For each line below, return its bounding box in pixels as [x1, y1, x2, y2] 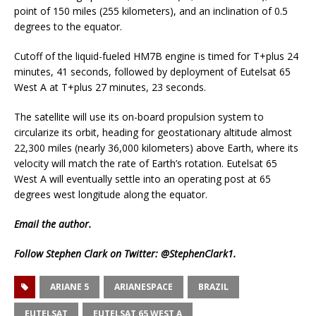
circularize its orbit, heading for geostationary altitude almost [14, 126, 292, 140]
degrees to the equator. [14, 20, 122, 34]
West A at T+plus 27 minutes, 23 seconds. [14, 80, 206, 95]
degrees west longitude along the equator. [14, 188, 207, 202]
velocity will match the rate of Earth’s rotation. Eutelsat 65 [14, 157, 277, 171]
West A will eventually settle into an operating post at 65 [14, 172, 271, 186]
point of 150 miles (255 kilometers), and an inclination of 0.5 [14, 4, 288, 18]
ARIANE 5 [50, 281, 89, 293]
